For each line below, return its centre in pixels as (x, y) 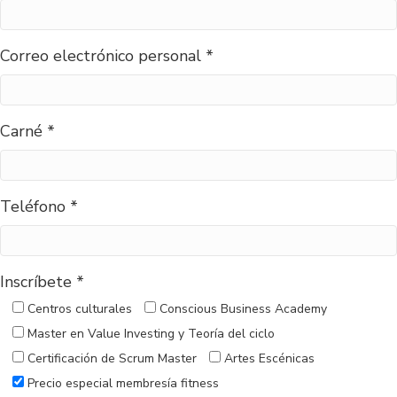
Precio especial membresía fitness (123, 384)
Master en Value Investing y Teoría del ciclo (151, 334)
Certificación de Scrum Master (112, 359)
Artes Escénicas (269, 359)
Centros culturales (80, 309)
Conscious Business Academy (243, 309)
